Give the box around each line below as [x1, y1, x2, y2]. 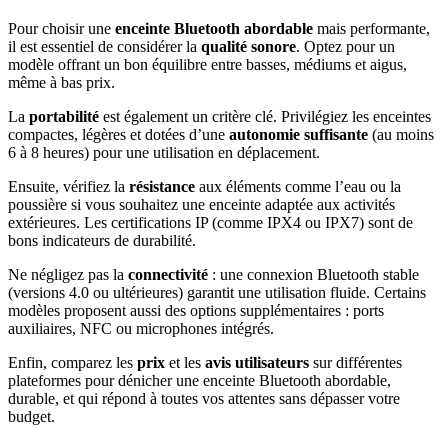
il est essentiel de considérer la [8, 38, 201, 56]
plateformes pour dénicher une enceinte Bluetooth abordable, [8, 372, 391, 390]
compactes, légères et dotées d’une [8, 126, 229, 144]
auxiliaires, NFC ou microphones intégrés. [8, 320, 274, 338]
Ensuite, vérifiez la [8, 178, 129, 196]
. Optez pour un [296, 38, 395, 56]
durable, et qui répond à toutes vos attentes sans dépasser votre [8, 390, 400, 408]
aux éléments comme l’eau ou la [195, 178, 401, 196]
